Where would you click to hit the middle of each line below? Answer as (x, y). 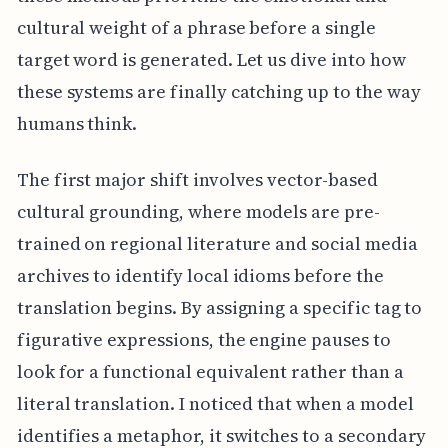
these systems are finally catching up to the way (218, 91)
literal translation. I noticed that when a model (215, 403)
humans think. (77, 123)
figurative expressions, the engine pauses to (203, 339)
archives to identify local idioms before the (200, 275)
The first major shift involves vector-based (197, 179)
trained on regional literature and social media (217, 243)
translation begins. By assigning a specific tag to (219, 307)
